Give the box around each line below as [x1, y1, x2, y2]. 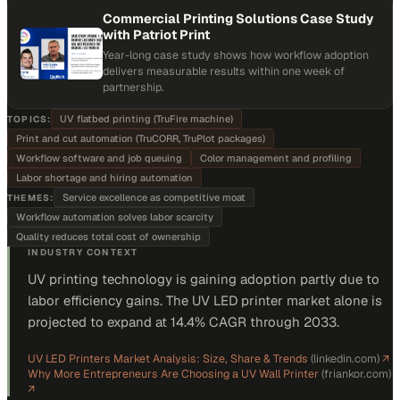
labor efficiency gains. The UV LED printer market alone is [28, 292, 382, 309]
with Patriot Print [103, 26, 210, 43]
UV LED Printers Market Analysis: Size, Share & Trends [28, 351, 308, 366]
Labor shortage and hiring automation [16, 171, 193, 184]
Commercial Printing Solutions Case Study [103, 10, 374, 27]
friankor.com [324, 366, 388, 381]
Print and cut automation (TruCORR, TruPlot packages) [16, 132, 265, 145]
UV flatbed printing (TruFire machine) [60, 112, 234, 125]
